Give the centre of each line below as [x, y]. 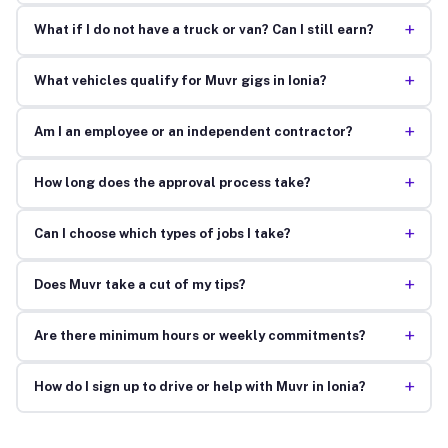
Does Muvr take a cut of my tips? [139, 285]
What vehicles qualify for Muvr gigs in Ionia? [180, 81]
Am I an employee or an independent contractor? [193, 132]
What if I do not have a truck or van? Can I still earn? [203, 30]
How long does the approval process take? [172, 183]
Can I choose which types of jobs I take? [162, 234]
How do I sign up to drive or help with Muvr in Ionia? [199, 387]
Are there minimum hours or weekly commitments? [199, 336]
